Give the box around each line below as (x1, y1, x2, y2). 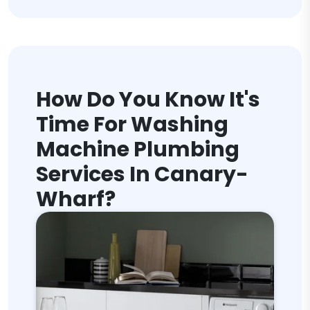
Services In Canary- (36, 160, 248, 189)
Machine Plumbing (36, 135, 239, 164)
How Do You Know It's (36, 85, 260, 114)
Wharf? (36, 185, 116, 214)
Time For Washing (36, 110, 228, 139)
